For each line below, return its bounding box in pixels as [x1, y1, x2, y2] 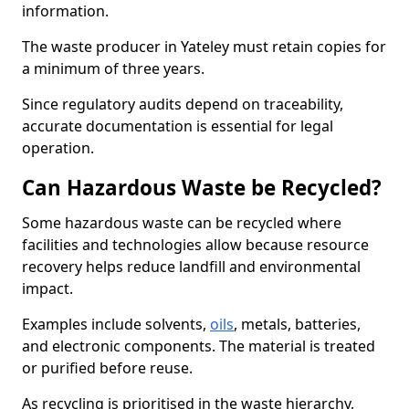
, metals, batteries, [234, 314, 361, 334]
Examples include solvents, [22, 314, 210, 334]
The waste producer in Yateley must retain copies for [22, 37, 386, 57]
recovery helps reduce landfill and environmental [22, 257, 361, 277]
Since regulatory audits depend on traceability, [22, 94, 343, 114]
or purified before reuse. [22, 358, 193, 378]
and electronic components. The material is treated [22, 336, 375, 356]
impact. [22, 278, 73, 299]
